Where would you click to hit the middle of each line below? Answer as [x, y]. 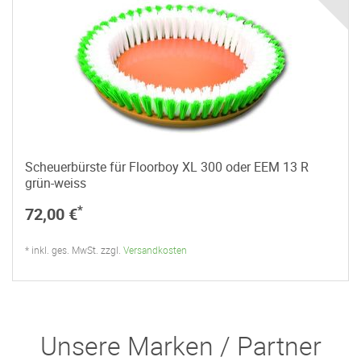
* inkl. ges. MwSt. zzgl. [74, 250]
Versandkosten [155, 250]
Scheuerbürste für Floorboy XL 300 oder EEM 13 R [167, 167]
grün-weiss [56, 183]
